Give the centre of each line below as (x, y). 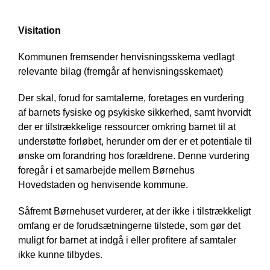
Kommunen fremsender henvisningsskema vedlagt (126, 57)
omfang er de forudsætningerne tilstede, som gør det (129, 226)
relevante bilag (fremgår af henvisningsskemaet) (121, 72)
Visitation (39, 31)
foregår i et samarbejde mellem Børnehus (106, 171)
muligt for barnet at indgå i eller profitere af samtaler (127, 240)
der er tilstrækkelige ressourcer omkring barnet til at (127, 127)
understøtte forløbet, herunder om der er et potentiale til (135, 142)
